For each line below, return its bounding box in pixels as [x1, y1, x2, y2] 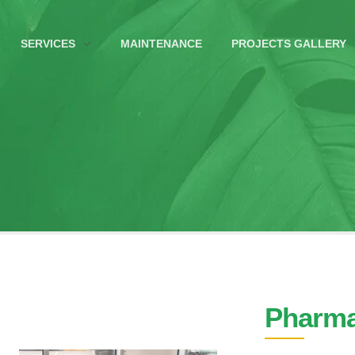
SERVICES [21, 36, 76, 50]
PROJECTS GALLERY [231, 36, 346, 50]
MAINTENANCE [120, 36, 202, 50]
